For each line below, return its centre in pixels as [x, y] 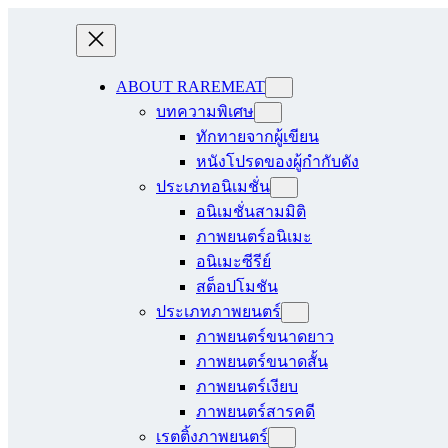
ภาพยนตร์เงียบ [247, 386]
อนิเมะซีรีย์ [233, 261]
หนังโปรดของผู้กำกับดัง [277, 161]
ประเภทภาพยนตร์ [218, 311]
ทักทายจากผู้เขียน [257, 136]
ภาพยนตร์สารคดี [255, 411]
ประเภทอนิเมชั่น [213, 186]
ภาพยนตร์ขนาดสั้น [262, 361]
